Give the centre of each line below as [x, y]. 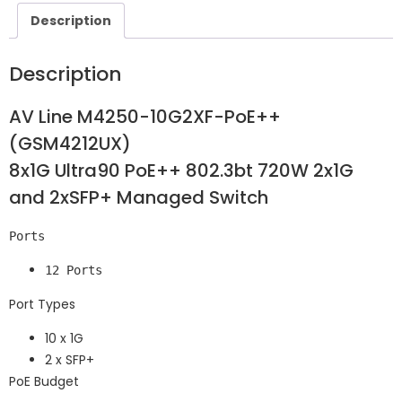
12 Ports [74, 270]
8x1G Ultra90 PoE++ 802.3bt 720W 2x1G [181, 170]
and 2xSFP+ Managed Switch [139, 197]
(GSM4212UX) [70, 143]
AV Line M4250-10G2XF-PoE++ [145, 116]
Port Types [42, 304]
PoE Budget [44, 382]
